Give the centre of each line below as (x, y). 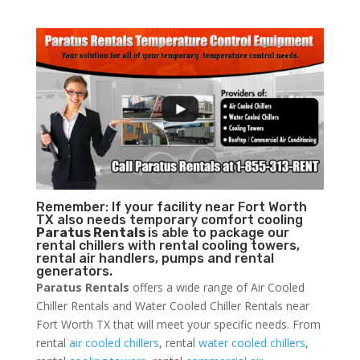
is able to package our (218, 233)
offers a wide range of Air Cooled (217, 288)
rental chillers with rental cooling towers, (168, 246)
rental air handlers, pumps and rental (155, 259)
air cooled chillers (114, 343)
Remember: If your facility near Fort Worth (171, 207)
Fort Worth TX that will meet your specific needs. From (178, 325)
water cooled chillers (252, 343)
